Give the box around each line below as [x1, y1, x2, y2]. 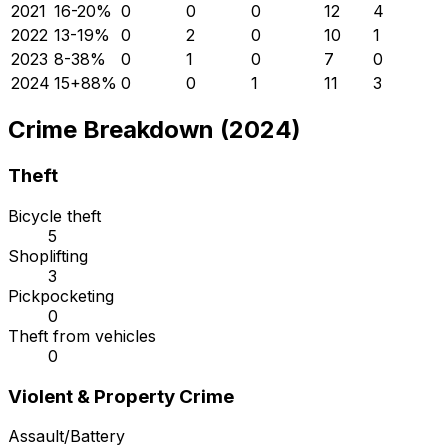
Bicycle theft [8, 206, 101, 227]
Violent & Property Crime [8, 384, 234, 408]
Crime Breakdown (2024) [8, 115, 301, 145]
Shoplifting [8, 246, 88, 267]
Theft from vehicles [8, 326, 156, 347]
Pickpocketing [8, 286, 114, 307]
